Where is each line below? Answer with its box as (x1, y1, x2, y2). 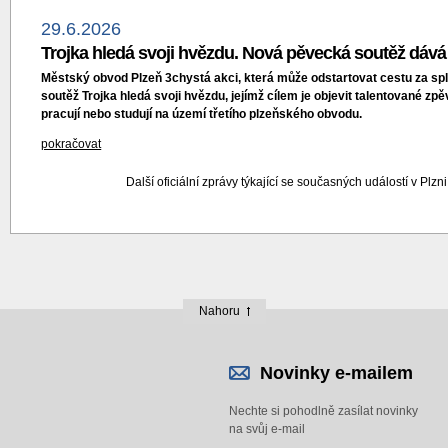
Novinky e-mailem (260, 363, 413, 383)
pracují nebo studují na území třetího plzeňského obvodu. (41, 107, 363, 121)
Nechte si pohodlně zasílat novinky (229, 404, 418, 418)
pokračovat (41, 137, 102, 151)
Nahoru (198, 304, 240, 318)
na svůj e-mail (229, 422, 305, 436)
